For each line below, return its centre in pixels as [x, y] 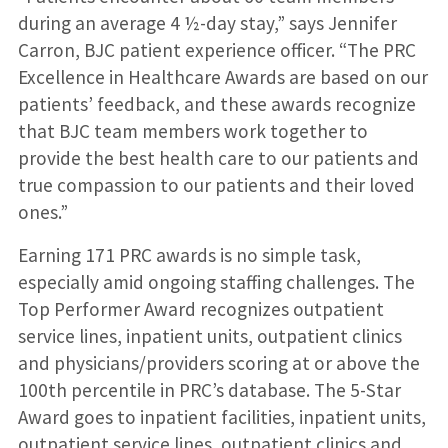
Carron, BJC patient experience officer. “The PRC [216, 49]
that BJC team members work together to [192, 130]
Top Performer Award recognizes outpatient [200, 308]
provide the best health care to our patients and [218, 157]
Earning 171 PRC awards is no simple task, [189, 254]
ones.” [42, 211]
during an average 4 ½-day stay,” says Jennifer [207, 22]
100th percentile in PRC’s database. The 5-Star [209, 389]
